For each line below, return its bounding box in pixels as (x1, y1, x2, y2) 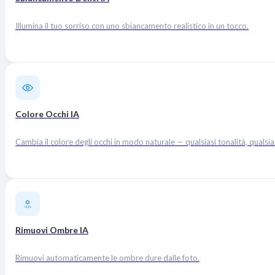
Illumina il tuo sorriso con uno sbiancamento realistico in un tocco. (15, 21, 249, 31)
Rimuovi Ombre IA (15, 225, 88, 236)
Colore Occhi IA (15, 109, 79, 120)
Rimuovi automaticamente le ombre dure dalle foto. (15, 253, 199, 263)
